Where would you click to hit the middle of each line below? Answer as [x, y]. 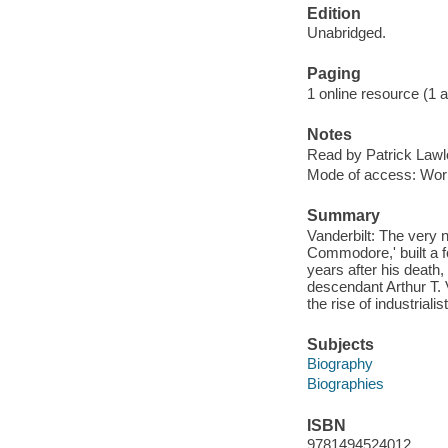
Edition [333, 13]
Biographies [345, 384]
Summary [343, 216]
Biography [339, 364]
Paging [333, 74]
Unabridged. [346, 33]
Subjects [340, 344]
